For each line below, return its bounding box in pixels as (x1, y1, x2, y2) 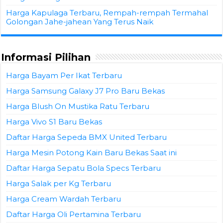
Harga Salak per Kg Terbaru (6, 178, 111, 188)
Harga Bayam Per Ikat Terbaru (6, 70, 122, 80)
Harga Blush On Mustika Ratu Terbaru (6, 101, 150, 111)
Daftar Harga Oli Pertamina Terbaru (6, 209, 141, 219)
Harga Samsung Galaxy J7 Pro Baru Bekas (6, 86, 165, 96)
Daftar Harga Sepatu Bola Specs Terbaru (6, 163, 161, 173)
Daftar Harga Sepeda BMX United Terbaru (6, 132, 167, 142)
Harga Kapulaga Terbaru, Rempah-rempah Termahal (6, 7, 209, 17)
